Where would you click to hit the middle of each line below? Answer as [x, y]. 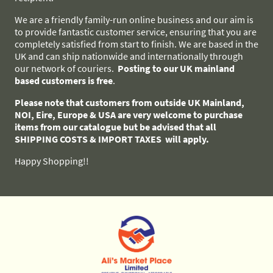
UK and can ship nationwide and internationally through [129, 56]
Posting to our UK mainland [175, 68]
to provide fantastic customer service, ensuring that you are [136, 31]
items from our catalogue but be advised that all [115, 126]
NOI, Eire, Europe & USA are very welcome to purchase [129, 114]
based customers [50, 80]
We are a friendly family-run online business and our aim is [134, 19]
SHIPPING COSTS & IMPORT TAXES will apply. [113, 139]
